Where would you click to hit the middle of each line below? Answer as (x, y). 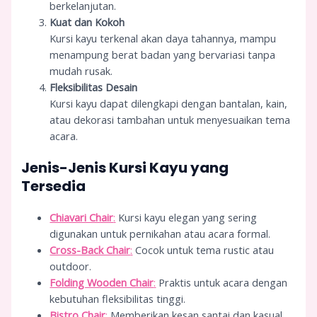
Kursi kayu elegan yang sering (186, 217)
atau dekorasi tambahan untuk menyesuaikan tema (170, 119)
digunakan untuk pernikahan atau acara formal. (160, 233)
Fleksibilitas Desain (94, 87)
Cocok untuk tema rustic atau (203, 249)
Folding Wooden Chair (102, 282)
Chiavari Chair (82, 217)
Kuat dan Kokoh (87, 22)
